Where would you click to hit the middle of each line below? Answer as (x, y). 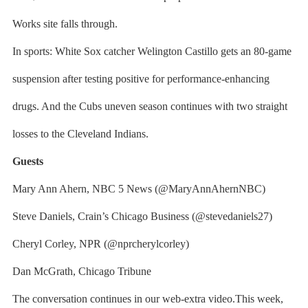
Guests (27, 161)
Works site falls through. (65, 24)
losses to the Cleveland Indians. (80, 134)
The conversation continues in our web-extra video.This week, (147, 299)
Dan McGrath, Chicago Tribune (81, 271)
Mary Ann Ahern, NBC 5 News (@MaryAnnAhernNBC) (139, 189)
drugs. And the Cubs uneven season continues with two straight (150, 106)
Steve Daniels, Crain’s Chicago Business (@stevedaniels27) (142, 216)
